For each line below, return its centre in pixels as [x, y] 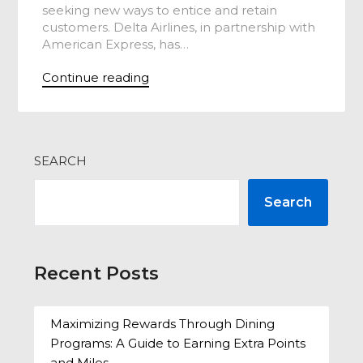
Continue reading [96, 77]
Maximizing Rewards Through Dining [163, 323]
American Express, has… [116, 44]
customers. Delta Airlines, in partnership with [179, 27]
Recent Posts [97, 273]
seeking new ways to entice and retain [160, 10]
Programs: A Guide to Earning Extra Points [178, 343]
